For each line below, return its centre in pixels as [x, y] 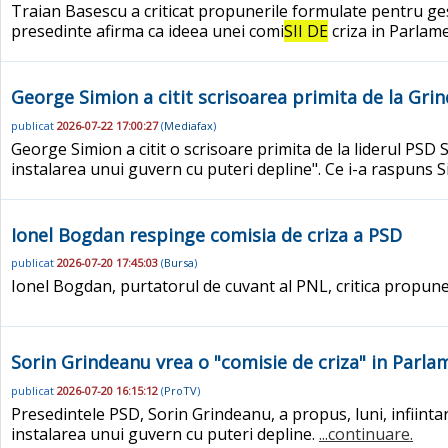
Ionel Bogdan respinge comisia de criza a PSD [206, 234]
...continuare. [366, 434]
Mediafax [188, 125]
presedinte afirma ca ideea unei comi [147, 31]
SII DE [306, 31]
